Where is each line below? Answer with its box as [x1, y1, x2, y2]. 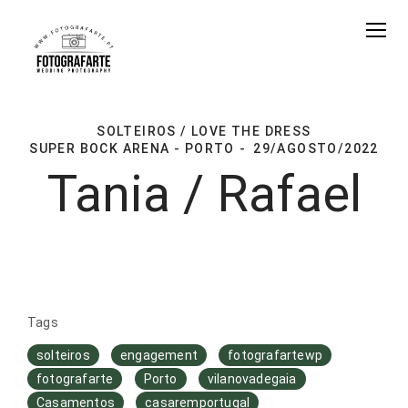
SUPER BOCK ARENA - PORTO [29, 141, 235, 156]
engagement [120, 348, 199, 362]
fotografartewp [228, 348, 323, 362]
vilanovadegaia [207, 372, 297, 386]
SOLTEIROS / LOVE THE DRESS [97, 124, 311, 138]
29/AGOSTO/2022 [253, 141, 379, 156]
